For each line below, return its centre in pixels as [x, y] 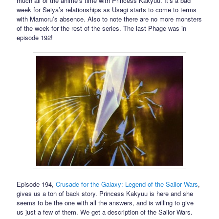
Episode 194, [36, 184]
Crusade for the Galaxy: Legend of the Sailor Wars [127, 184]
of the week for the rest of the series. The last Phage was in [102, 28]
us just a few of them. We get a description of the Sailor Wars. [105, 212]
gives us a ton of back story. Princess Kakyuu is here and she [105, 194]
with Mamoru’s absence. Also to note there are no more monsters [109, 19]
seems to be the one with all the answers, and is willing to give [105, 203]
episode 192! [35, 37]
